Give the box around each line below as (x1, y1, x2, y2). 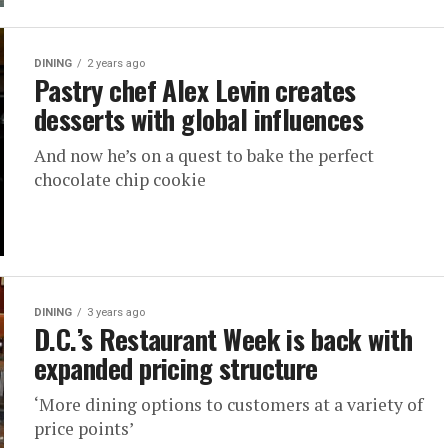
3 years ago (87, 306, 145, 319)
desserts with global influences (34, 99, 364, 139)
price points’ (34, 417, 134, 440)
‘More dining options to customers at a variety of (34, 393, 423, 416)
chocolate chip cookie (34, 168, 206, 191)
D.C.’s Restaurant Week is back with (34, 319, 412, 359)
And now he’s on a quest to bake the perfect (34, 144, 374, 167)
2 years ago (87, 57, 145, 70)
